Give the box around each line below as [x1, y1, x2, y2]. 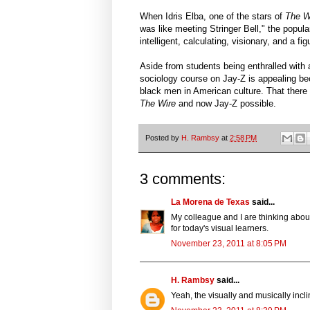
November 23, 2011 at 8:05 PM [171, 238, 286, 248]
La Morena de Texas [171, 197, 250, 207]
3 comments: [140, 170, 226, 188]
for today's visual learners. [171, 223, 268, 233]
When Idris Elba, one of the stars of [140, 11, 285, 22]
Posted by [145, 133, 181, 142]
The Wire [140, 98, 179, 109]
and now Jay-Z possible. [179, 98, 293, 109]
